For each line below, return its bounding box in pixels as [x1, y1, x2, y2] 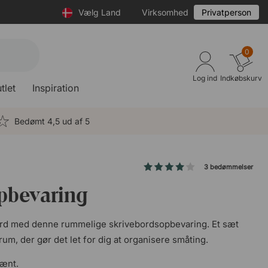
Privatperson [202, 7, 251, 17]
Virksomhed [142, 7, 188, 17]
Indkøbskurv [220, 74, 262, 83]
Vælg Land [78, 7, 121, 17]
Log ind [193, 74, 218, 83]
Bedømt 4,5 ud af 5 [14, 116, 90, 126]
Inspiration [32, 82, 80, 94]
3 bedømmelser [204, 163, 253, 171]
